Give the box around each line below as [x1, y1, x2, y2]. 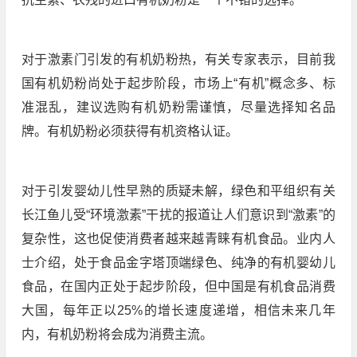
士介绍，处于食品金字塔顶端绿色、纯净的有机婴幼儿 [21, 256, 335, 269]
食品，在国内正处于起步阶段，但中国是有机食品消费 [21, 280, 335, 293]
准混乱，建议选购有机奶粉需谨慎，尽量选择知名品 [21, 100, 335, 114]
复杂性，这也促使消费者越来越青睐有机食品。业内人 [21, 232, 335, 245]
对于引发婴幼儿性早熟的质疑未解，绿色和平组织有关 [21, 184, 335, 198]
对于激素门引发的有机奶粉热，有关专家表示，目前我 [21, 53, 335, 66]
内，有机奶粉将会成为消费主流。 [21, 328, 213, 341]
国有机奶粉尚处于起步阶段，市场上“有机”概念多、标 [21, 76, 335, 90]
